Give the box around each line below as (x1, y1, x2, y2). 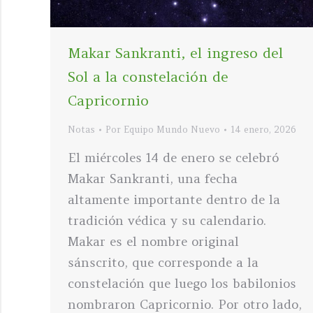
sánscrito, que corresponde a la (68, 254, 259, 270)
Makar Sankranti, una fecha (68, 170, 238, 187)
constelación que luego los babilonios (68, 275, 296, 291)
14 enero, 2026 (231, 124, 296, 136)
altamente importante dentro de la (68, 191, 280, 208)
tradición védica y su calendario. (68, 212, 266, 228)
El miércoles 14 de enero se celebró (68, 150, 279, 166)
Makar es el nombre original (68, 233, 239, 249)
